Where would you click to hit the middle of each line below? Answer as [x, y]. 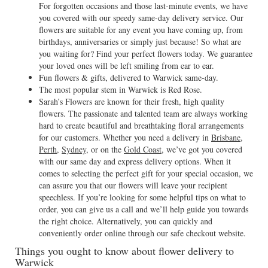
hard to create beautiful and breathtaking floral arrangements [141, 125]
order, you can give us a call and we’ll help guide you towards [144, 209]
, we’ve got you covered [202, 149]
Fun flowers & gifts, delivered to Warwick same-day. [129, 77]
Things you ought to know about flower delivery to [124, 251]
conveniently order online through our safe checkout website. [142, 233]
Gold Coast [143, 149]
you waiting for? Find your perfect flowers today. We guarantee [146, 54]
